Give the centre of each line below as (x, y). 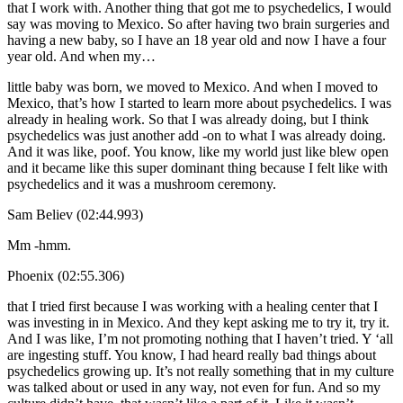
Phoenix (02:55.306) (66, 275)
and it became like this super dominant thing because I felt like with (197, 167)
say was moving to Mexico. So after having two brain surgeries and (198, 23)
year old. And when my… (81, 56)
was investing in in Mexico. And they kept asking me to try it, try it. (198, 322)
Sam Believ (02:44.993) (75, 214)
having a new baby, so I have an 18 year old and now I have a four (197, 40)
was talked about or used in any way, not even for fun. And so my (194, 387)
